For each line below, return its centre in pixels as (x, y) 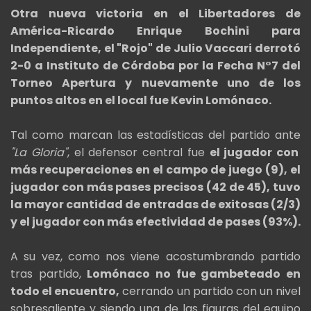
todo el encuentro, (65, 292)
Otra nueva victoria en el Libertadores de (155, 14)
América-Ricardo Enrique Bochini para (155, 31)
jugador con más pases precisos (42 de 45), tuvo (155, 187)
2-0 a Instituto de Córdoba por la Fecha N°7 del (155, 66)
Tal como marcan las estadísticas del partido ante (155, 135)
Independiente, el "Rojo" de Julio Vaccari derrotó (155, 49)
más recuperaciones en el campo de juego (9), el (155, 170)
